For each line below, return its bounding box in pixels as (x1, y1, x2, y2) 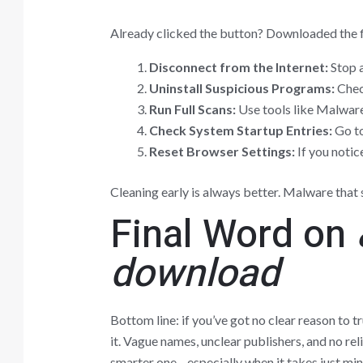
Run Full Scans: (148, 100, 236, 117)
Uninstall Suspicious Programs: (148, 79, 335, 96)
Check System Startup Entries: (148, 122, 332, 138)
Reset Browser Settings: (148, 143, 295, 159)
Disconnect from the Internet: (148, 58, 328, 75)
